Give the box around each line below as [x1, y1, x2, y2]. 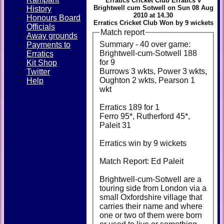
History [26, 4, 51, 13]
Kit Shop [26, 58, 57, 67]
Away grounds [26, 31, 77, 40]
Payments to [26, 40, 70, 49]
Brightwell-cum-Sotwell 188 [99, 48, 183, 57]
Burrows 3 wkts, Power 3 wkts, [99, 66, 207, 75]
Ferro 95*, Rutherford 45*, [99, 111, 190, 120]
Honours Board [26, 13, 80, 22]
